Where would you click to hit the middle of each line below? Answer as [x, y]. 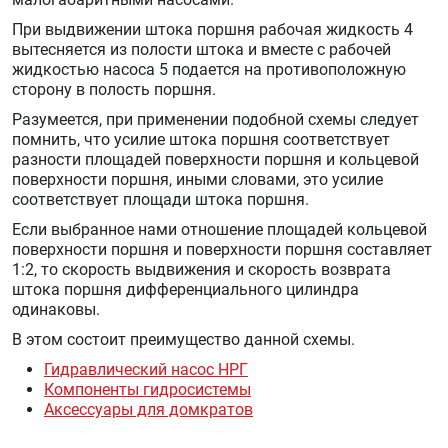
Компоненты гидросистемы [147, 389]
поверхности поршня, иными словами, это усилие [197, 179]
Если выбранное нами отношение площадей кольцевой [219, 229]
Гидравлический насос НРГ [146, 369]
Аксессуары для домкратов [148, 409]
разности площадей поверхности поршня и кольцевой [215, 159]
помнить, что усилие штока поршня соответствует [201, 139]
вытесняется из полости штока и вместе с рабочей [201, 49]
